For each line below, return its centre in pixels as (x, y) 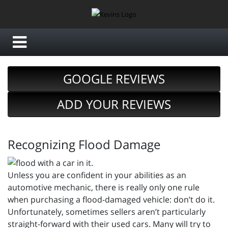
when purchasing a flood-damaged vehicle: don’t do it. (111, 200)
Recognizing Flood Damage (84, 145)
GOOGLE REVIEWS (114, 79)
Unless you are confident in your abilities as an (97, 175)
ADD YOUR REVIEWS (114, 104)
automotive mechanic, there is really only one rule (104, 188)
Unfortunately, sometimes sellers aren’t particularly (107, 212)
